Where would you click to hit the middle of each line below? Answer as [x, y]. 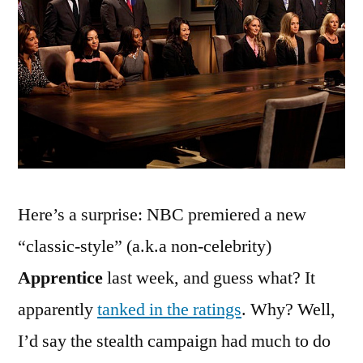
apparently [58, 310]
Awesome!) [149, 192]
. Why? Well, [288, 310]
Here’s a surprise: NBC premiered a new [162, 215]
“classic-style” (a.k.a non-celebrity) [145, 247]
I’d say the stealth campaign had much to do [174, 342]
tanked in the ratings [169, 310]
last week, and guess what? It [209, 278]
